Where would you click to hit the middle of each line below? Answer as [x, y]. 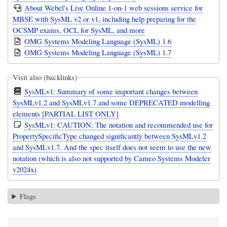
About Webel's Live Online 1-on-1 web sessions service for [114, 8]
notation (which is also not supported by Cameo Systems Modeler [112, 158]
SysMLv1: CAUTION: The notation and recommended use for [119, 124]
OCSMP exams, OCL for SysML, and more [79, 30]
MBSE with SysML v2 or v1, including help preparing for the [105, 19]
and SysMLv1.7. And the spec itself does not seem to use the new [112, 147]
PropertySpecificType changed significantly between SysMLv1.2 [110, 136]
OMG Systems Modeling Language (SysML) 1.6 [98, 41]
